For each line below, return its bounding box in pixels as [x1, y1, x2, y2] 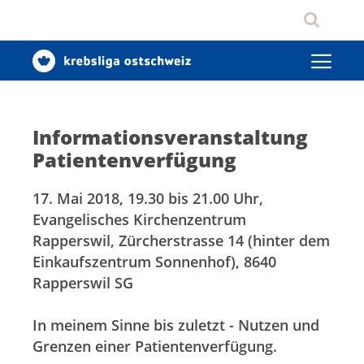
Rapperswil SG [32, 273, 133, 293]
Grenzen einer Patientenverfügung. [32, 336, 277, 357]
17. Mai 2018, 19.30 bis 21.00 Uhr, [32, 188, 263, 209]
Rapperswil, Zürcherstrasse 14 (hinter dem [32, 231, 330, 251]
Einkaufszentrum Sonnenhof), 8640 [32, 252, 276, 272]
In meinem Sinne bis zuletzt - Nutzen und [32, 315, 319, 336]
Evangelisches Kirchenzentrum [32, 210, 246, 230]
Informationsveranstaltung [32, 123, 308, 150]
